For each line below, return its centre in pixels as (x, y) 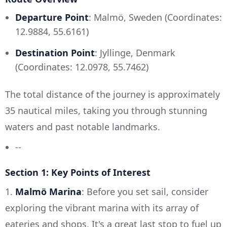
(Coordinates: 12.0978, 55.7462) (82, 67)
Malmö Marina (48, 191)
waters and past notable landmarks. (83, 126)
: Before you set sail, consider (145, 191)
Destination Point (55, 52)
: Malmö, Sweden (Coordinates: (155, 17)
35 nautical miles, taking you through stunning (106, 110)
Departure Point (52, 17)
